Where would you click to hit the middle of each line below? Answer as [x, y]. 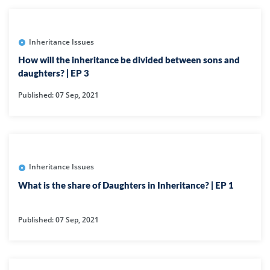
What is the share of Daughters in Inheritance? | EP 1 [126, 186]
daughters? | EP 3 [54, 74]
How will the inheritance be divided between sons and [129, 61]
